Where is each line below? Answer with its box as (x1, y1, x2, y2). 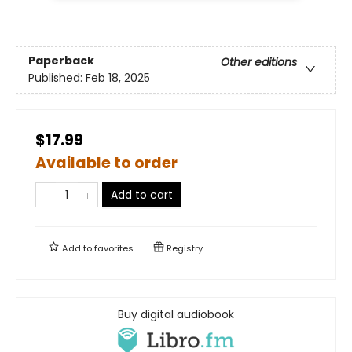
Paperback (28, 53, 94, 69)
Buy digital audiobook (118, 306, 234, 322)
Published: (28, 70, 86, 86)
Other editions (221, 54, 297, 71)
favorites (94, 241, 134, 255)
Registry (164, 241, 203, 255)
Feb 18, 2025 (86, 70, 150, 86)
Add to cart (111, 186, 173, 203)
